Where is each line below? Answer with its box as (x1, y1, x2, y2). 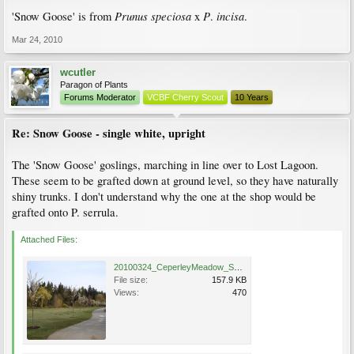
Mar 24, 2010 (12, 35, 62, 45)
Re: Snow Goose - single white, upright (12, 125, 205, 142)
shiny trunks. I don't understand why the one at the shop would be (12, 189, 316, 205)
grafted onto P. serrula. (12, 205, 119, 220)
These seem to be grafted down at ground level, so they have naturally (12, 173, 338, 189)
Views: (114, 288, 139, 298)
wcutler (60, 66, 96, 79)
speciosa (151, 8, 194, 24)
